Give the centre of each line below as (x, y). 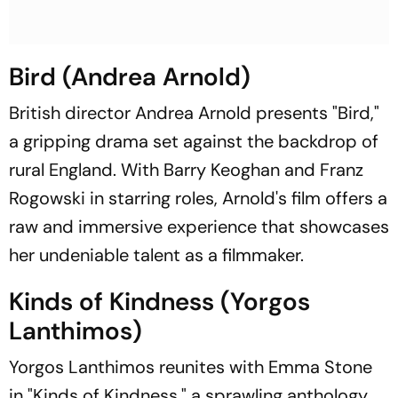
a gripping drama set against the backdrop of (194, 141)
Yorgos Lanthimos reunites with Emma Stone (191, 367)
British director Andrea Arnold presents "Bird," (194, 113)
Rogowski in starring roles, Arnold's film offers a (198, 198)
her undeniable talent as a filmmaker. (156, 255)
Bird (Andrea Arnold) (130, 77)
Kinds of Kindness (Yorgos (159, 302)
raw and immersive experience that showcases (199, 227)
